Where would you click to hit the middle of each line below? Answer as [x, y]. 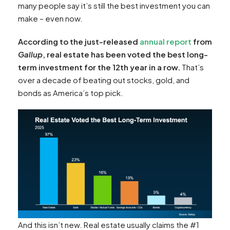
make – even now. [50, 18]
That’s [193, 67]
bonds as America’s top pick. [71, 92]
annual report [166, 41]
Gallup [30, 54]
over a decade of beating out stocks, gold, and [104, 80]
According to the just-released [79, 41]
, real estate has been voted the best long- [125, 54]
